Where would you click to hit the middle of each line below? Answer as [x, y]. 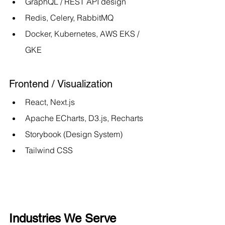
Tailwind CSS [49, 150]
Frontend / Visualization [61, 84]
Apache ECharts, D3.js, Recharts [84, 118]
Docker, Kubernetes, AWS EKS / [83, 33]
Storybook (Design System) [74, 134]
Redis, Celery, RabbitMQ [69, 17]
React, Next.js [50, 102]
